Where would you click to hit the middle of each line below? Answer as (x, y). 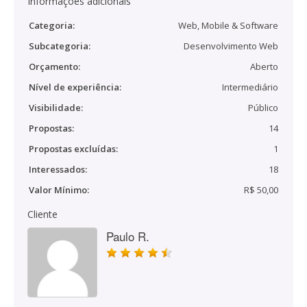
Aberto (264, 66)
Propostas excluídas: (73, 149)
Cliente (42, 214)
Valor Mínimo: (59, 190)
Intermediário (250, 87)
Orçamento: (54, 66)
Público (263, 108)
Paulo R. (128, 236)
